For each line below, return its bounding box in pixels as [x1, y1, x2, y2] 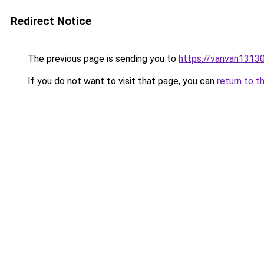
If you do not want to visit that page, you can [25, 75, 217, 87]
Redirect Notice [11, 14, 91, 28]
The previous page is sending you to [25, 53, 179, 64]
